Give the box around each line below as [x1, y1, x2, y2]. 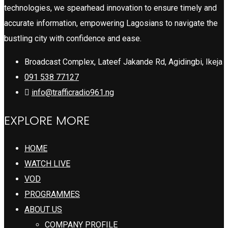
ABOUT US [24, 204, 62, 214]
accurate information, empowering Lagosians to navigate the [4, 18, 218, 28]
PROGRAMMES [24, 189, 80, 199]
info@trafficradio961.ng [32, 87, 114, 97]
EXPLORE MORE [4, 111, 90, 129]
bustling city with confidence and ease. [4, 33, 141, 43]
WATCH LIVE [24, 158, 70, 168]
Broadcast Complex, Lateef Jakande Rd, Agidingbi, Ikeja [24, 56, 222, 67]
